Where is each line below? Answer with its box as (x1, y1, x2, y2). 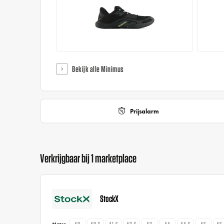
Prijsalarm (130, 106, 159, 115)
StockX (100, 193, 119, 204)
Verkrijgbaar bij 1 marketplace (40, 152, 136, 164)
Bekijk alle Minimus (72, 64, 124, 73)
